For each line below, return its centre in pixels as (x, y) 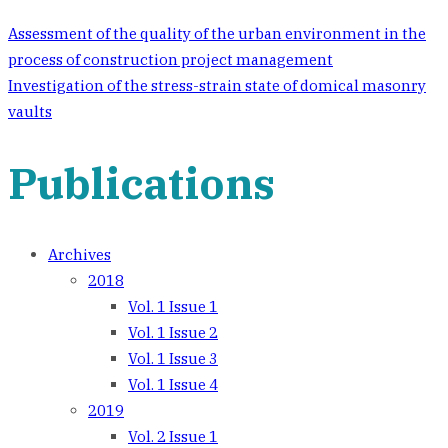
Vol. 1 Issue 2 (173, 332)
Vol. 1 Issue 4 (173, 384)
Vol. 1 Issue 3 (173, 358)
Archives (79, 254)
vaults (30, 112)
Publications (141, 183)
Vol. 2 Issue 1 (173, 436)
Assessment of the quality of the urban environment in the (217, 34)
